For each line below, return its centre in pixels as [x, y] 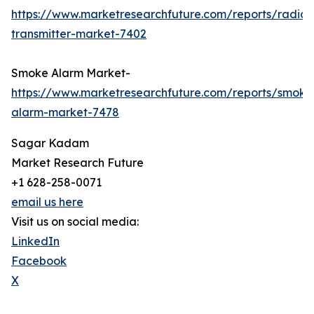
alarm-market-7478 [65, 112]
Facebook [39, 261]
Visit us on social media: [75, 222]
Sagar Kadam [50, 143]
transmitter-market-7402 [79, 34]
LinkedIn [35, 241]
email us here [47, 202]
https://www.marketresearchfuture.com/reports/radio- [162, 14]
